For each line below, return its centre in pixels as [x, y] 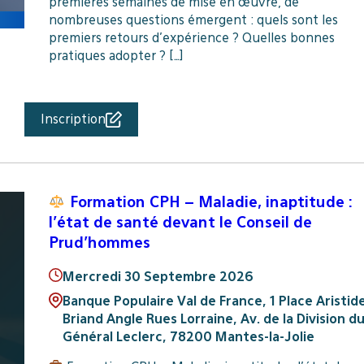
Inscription [73, 119]
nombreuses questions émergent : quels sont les [193, 20]
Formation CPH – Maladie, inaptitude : [209, 202]
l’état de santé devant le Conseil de [180, 222]
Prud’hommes [99, 243]
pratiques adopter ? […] [115, 56]
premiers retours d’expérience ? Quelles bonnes [191, 38]
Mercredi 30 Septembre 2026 [158, 276]
